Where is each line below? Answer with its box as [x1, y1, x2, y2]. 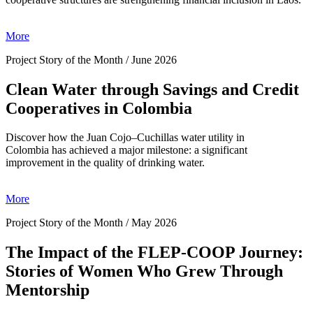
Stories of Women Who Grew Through [6, 262, 283, 281]
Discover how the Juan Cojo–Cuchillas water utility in [6, 131, 245, 144]
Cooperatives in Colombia [6, 99, 192, 117]
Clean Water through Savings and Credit [6, 80, 299, 99]
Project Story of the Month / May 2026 [6, 217, 177, 229]
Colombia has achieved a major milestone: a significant [6, 144, 247, 156]
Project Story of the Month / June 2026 [6, 53, 177, 66]
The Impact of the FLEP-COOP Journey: [6, 243, 303, 262]
